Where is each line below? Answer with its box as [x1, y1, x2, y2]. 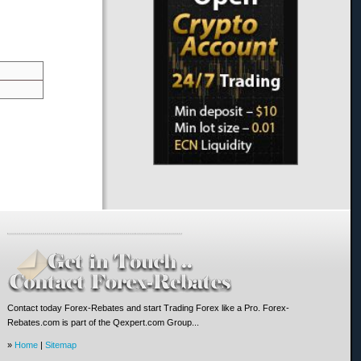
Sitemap [44, 339, 77, 350]
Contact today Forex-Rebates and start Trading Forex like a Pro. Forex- [6, 302, 289, 313]
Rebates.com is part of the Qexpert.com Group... [6, 317, 199, 327]
